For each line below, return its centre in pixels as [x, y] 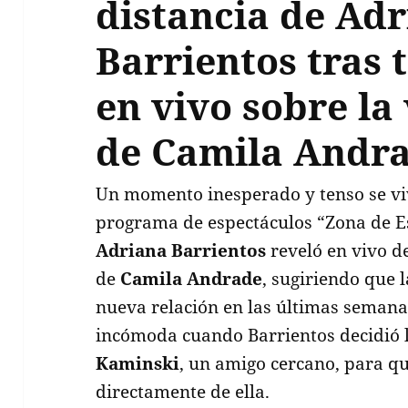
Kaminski [138, 363]
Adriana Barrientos [181, 250]
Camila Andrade [192, 278]
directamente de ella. [183, 391]
